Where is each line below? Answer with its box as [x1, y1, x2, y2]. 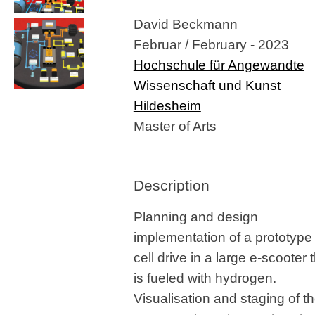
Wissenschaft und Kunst [133, 77, 281, 93]
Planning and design [133, 209, 258, 224]
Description [133, 177, 210, 193]
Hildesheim [133, 98, 201, 113]
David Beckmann [133, 16, 238, 32]
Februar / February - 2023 [133, 37, 289, 52]
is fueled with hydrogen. [133, 270, 276, 285]
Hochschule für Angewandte [133, 57, 304, 72]
